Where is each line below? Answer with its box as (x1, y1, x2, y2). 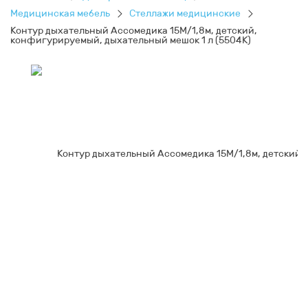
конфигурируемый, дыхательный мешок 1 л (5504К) (10, 34, 251, 46)
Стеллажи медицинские (129, 8, 241, 19)
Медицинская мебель (10, 8, 110, 19)
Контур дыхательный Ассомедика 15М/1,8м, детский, (10, 25, 257, 36)
